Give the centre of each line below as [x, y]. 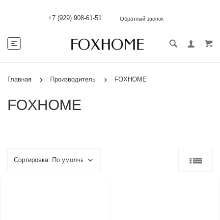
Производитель [73, 79]
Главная [19, 79]
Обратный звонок [141, 19]
